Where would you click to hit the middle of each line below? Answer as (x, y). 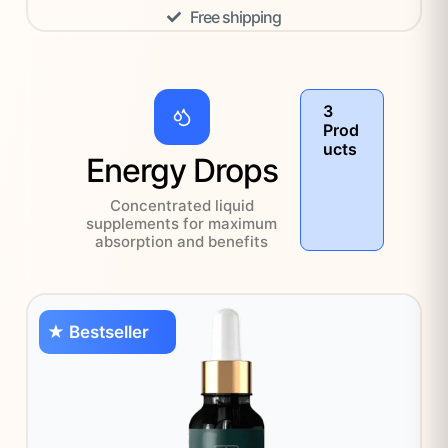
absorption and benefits (182, 242)
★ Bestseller (98, 332)
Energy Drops (181, 171)
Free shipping (235, 17)
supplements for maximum (182, 224)
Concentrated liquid (181, 206)
